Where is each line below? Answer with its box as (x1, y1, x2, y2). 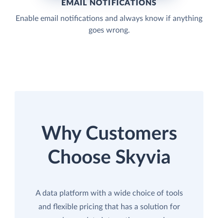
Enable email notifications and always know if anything (16, 14, 202, 22)
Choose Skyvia (47, 148, 171, 167)
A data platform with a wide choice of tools (35, 189, 183, 197)
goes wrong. (88, 26, 130, 34)
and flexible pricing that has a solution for (38, 202, 180, 211)
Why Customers (41, 124, 177, 144)
